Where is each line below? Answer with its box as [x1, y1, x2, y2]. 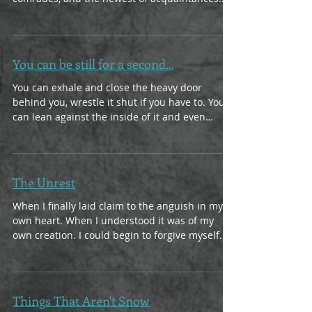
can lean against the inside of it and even [13, 110, 205, 123]
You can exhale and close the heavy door [13, 81, 202, 94]
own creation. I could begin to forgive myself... [13, 228, 228, 242]
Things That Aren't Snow [13, 292, 150, 309]
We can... [13, 6, 55, 19]
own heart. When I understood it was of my [13, 214, 214, 227]
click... [13, 125, 41, 138]
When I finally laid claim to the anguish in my [13, 199, 223, 212]
